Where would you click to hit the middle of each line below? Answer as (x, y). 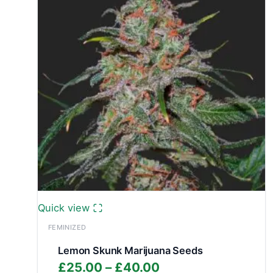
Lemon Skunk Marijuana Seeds (130, 251)
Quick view (64, 207)
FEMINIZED (67, 227)
